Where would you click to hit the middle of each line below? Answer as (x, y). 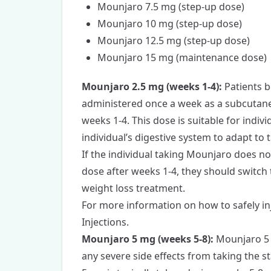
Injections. (105, 222)
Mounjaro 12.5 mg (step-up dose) (174, 41)
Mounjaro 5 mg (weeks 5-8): (148, 239)
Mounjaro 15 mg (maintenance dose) (182, 58)
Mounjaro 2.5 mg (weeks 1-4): (152, 87)
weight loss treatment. (133, 188)
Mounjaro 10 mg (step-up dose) (170, 24)
